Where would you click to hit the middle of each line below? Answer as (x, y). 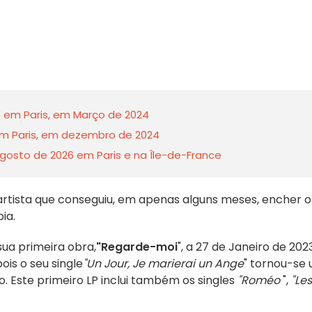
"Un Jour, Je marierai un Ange (163, 264)
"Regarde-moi (137, 247)
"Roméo (259, 280)
